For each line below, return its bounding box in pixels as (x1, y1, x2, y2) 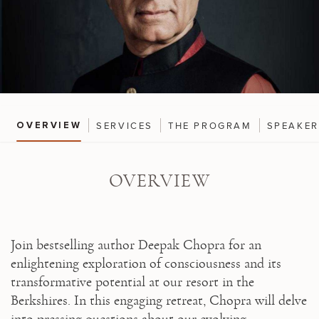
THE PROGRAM (168, 119, 252, 132)
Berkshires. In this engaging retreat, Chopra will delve (11, 293, 308, 308)
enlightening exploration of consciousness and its (11, 256, 282, 271)
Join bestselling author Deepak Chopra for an (11, 238, 262, 253)
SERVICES (96, 119, 154, 132)
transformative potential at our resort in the (11, 275, 255, 290)
